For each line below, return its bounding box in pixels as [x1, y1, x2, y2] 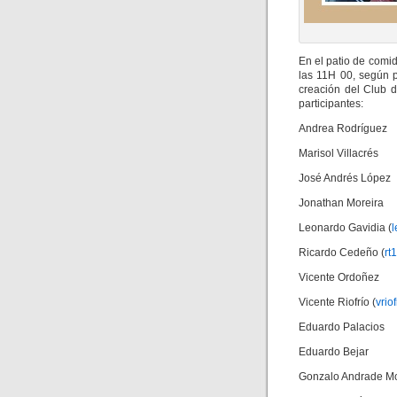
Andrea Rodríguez [299, 122, 387, 135]
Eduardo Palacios [299, 321, 385, 333]
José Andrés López [299, 172, 391, 184]
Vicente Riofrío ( [299, 296, 376, 308]
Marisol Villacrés [299, 147, 378, 160]
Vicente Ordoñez [299, 271, 379, 284]
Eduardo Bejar [299, 346, 369, 358]
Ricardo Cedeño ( [299, 246, 385, 259]
